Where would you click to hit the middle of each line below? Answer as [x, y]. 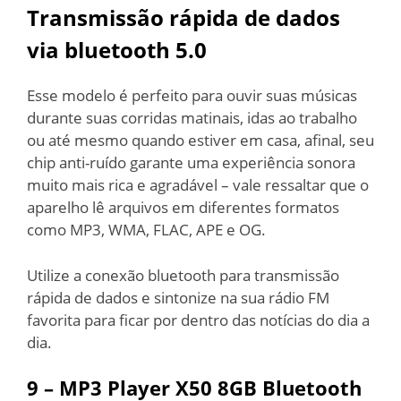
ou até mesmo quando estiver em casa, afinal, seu [200, 140]
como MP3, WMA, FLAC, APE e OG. [146, 230]
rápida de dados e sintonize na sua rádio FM [178, 297]
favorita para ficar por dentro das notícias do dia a [198, 320]
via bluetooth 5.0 [117, 50]
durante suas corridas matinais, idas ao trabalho [192, 118]
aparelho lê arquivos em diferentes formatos [183, 207]
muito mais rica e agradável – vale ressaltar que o [198, 185]
